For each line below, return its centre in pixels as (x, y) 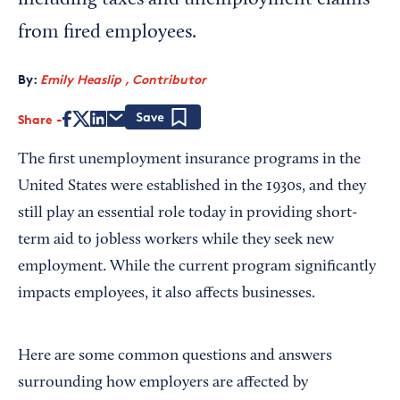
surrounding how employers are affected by (163, 383)
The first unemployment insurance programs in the (189, 160)
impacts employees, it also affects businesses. (167, 294)
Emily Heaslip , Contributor (123, 79)
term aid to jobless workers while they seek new (176, 240)
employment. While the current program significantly (197, 267)
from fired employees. (107, 33)
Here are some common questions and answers (175, 356)
